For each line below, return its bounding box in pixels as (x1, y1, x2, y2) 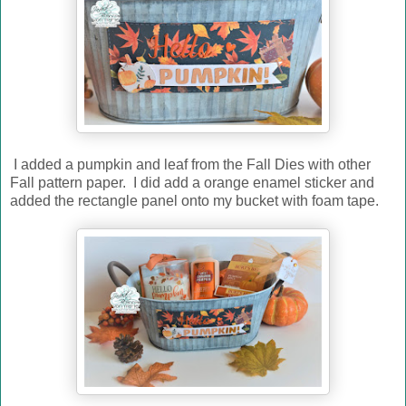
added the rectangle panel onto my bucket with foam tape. (10, 192, 379, 208)
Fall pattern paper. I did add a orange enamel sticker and (10, 174, 374, 190)
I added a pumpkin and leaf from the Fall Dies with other (10, 156, 371, 172)
